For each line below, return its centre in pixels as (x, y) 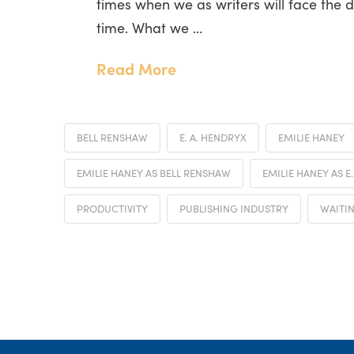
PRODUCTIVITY (112, 208)
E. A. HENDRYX (213, 137)
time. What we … (150, 27)
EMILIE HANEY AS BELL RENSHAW (153, 172)
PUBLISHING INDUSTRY (233, 208)
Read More (137, 68)
